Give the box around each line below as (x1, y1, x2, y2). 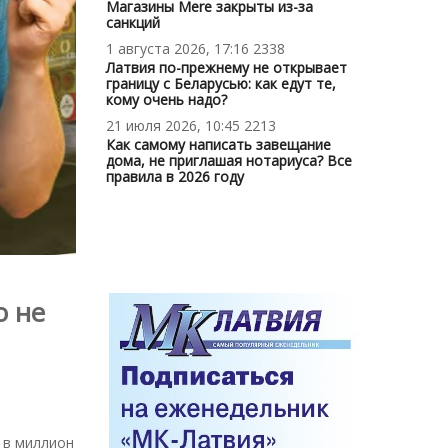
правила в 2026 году (106, 166, 244, 186)
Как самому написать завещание (106, 134, 331, 154)
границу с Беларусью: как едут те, (106, 73, 336, 93)
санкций (106, 12, 160, 32)
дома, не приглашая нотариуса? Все (106, 150, 352, 170)
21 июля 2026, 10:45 (106, 115, 240, 135)
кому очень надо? (106, 89, 227, 109)
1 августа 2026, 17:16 (106, 38, 249, 58)
